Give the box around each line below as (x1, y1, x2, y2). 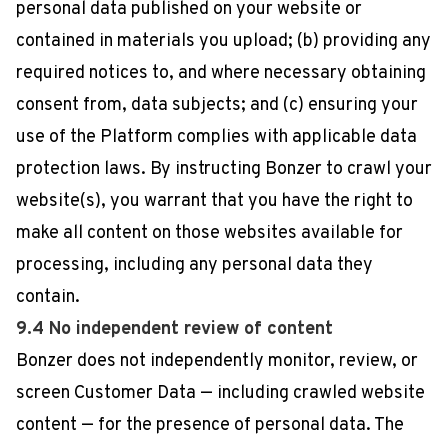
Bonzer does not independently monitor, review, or (16, 350, 418, 373)
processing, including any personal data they (16, 254, 373, 277)
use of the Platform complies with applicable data (16, 126, 417, 149)
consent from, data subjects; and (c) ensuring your (16, 94, 418, 117)
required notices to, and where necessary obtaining (16, 62, 426, 85)
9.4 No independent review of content (16, 318, 333, 341)
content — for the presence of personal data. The (16, 414, 404, 437)
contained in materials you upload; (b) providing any (16, 30, 431, 53)
